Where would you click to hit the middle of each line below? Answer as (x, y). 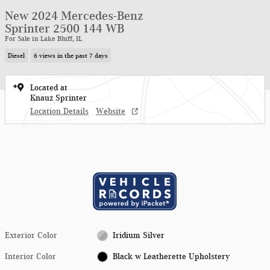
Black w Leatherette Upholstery (171, 256)
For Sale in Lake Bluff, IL (43, 39)
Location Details (59, 111)
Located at (49, 87)
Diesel (17, 55)
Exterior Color (31, 235)
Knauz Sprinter (58, 98)
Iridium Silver (138, 235)
